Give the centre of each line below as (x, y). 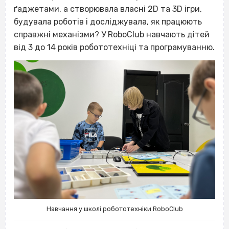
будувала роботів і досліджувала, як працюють (108, 22)
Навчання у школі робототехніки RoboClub (114, 209)
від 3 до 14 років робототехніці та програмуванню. (114, 48)
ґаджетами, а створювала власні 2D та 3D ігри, (108, 9)
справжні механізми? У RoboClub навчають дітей (112, 35)
